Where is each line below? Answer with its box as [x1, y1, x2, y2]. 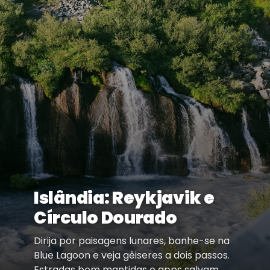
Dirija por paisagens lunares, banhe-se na [34, 233, 230, 248]
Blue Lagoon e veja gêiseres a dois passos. [34, 248, 230, 262]
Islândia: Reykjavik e [34, 186, 215, 210]
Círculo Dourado [34, 206, 177, 230]
